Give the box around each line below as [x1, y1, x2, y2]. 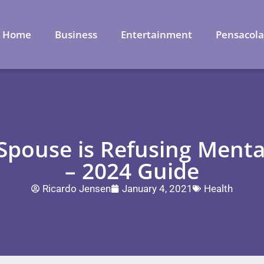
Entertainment [121, 27, 193, 41]
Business [55, 27, 98, 41]
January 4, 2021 [122, 182, 193, 194]
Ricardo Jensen [42, 182, 111, 194]
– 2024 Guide [65, 155, 199, 186]
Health [204, 182, 233, 194]
